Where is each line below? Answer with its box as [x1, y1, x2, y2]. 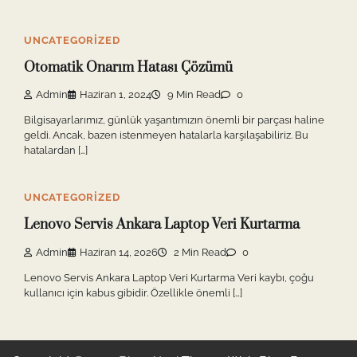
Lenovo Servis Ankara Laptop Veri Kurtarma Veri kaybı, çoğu [24, 271, 314, 284]
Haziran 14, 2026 [80, 245, 158, 258]
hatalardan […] [24, 144, 88, 157]
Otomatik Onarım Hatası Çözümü [24, 58, 233, 76]
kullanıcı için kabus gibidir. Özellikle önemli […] [24, 286, 242, 299]
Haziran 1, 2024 [80, 88, 151, 101]
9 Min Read [165, 88, 221, 101]
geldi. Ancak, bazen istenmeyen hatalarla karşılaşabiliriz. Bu [24, 129, 308, 142]
